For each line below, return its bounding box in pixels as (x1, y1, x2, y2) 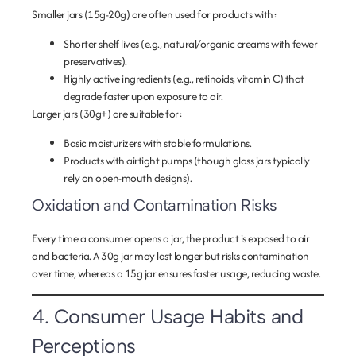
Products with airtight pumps (64, 153, 192, 168)
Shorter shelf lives (64, 36, 139, 52)
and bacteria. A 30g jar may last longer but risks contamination (32, 248, 309, 264)
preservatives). (64, 53, 127, 69)
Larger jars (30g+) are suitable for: (32, 106, 182, 122)
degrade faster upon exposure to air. (64, 88, 222, 104)
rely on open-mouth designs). (64, 170, 192, 186)
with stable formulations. (141, 135, 251, 151)
